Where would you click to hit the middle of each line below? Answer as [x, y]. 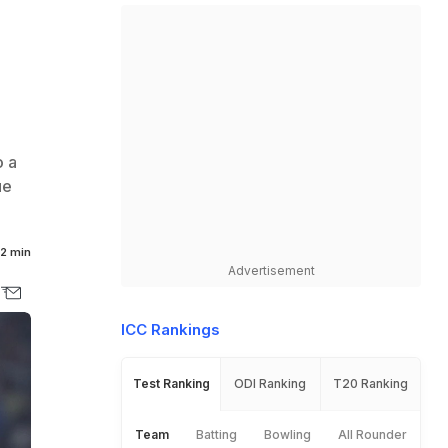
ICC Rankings [170, 329]
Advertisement [271, 270]
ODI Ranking [270, 383]
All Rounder [372, 434]
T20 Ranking [370, 383]
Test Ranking [171, 383]
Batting [217, 434]
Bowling [287, 434]
